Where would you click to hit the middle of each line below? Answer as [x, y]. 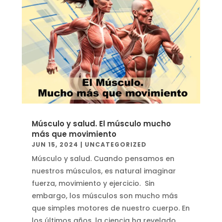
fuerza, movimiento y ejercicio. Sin [93, 183]
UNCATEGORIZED [115, 144]
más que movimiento [74, 134]
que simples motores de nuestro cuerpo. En [111, 208]
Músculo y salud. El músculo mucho [101, 124]
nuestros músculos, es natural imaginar [104, 171]
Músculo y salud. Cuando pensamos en [103, 159]
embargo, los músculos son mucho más [105, 196]
